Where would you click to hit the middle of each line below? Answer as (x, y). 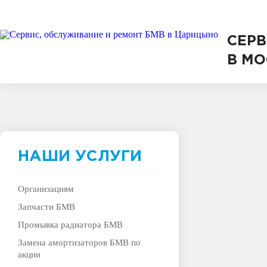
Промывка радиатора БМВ (70, 225)
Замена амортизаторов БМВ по (79, 243)
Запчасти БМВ (46, 207)
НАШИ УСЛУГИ (80, 156)
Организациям (46, 189)
